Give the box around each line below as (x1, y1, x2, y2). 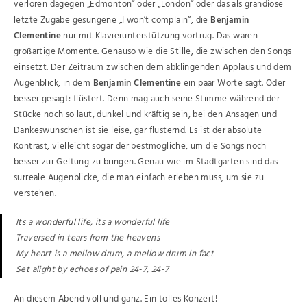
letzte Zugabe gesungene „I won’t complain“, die (14, 12, 211, 27)
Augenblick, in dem (14, 75, 93, 90)
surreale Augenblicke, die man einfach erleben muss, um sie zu (14, 170, 265, 185)
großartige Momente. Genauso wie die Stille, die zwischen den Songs (14, 44, 292, 59)
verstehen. (14, 186, 57, 201)
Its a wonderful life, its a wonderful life (16, 215, 170, 230)
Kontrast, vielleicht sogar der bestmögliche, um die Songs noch (14, 138, 267, 153)
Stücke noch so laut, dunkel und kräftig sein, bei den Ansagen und (14, 107, 277, 122)
